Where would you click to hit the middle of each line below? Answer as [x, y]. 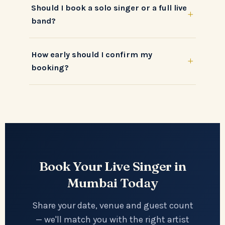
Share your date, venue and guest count [113, 205]
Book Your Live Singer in [113, 166]
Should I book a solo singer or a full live [109, 8]
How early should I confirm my [92, 54]
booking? [50, 67]
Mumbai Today [113, 183]
